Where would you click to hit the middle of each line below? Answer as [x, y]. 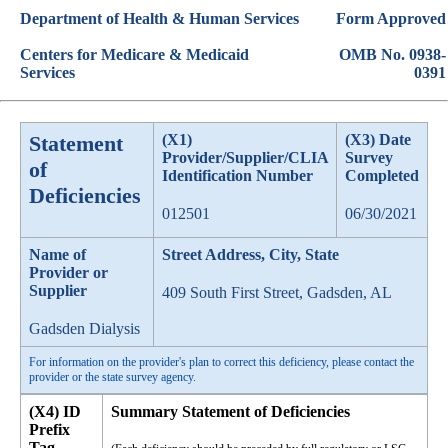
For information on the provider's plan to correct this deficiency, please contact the [221, 362]
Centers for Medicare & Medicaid [134, 54]
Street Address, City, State [250, 254]
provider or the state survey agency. [112, 377]
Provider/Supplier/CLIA [245, 157]
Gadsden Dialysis [84, 328]
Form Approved [390, 18]
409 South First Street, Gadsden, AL [277, 292]
